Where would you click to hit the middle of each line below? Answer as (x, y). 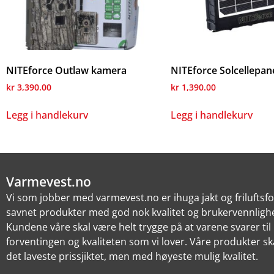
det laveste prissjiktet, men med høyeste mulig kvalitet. (132, 256)
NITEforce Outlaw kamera (66, 70)
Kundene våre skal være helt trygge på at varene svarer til (139, 227)
